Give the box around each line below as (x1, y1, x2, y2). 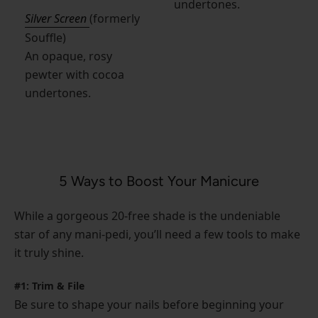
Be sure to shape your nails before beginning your (14, 297, 284, 313)
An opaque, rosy (25, 48, 112, 65)
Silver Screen (25, 11, 89, 27)
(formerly (89, 11, 140, 27)
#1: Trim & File (14, 279, 84, 293)
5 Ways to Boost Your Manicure (59, 172, 259, 190)
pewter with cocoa (25, 67, 124, 83)
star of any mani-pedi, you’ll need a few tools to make (14, 226, 300, 243)
